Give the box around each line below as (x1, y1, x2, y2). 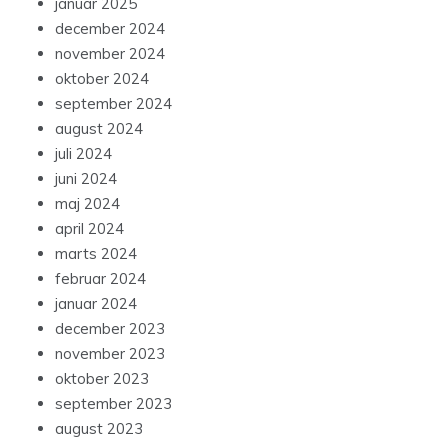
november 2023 (55, 344, 165, 364)
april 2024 (55, 219, 124, 239)
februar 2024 (55, 269, 146, 289)
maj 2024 (55, 194, 120, 214)
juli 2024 (55, 144, 112, 164)
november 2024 (55, 44, 165, 64)
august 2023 (55, 419, 143, 439)
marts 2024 (55, 244, 137, 264)
